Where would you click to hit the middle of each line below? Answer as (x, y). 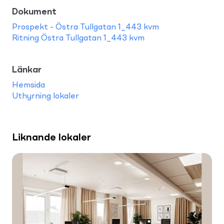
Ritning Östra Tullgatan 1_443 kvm (78, 38)
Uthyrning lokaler (45, 96)
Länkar (27, 70)
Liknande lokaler (51, 138)
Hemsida (28, 85)
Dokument (34, 12)
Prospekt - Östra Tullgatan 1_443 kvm (85, 27)
